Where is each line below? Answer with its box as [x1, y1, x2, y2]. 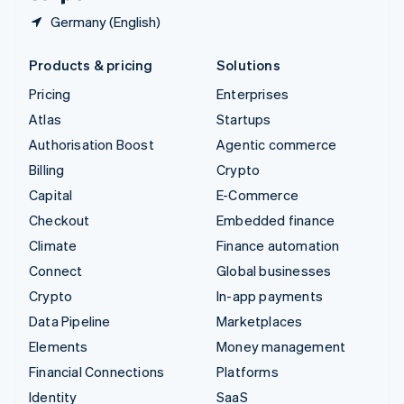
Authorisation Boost [29, 134, 154, 153]
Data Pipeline [29, 311, 111, 330]
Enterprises [216, 84, 289, 103]
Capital [29, 185, 73, 204]
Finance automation [216, 235, 340, 254]
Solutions [216, 55, 280, 74]
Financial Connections [29, 362, 165, 381]
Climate [29, 235, 78, 254]
